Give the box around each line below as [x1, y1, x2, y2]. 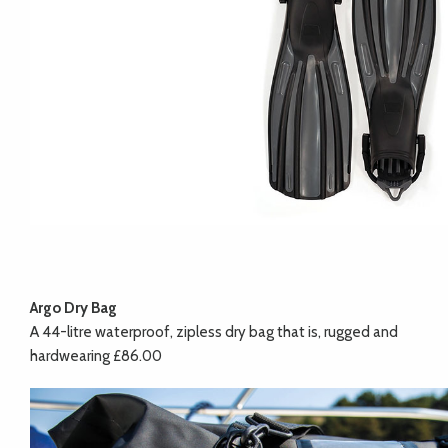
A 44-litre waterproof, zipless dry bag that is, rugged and [30, 323, 398, 342]
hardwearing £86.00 [30, 347, 162, 366]
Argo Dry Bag [30, 299, 117, 318]
